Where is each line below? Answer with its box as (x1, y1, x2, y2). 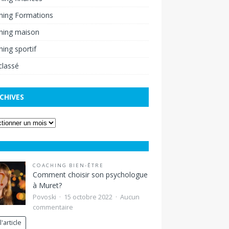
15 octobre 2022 (63, 192, 114, 201)
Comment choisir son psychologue (32, 169, 148, 179)
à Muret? (32, 180, 62, 190)
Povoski (32, 192, 56, 201)
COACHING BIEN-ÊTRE (32, 162, 104, 169)
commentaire (32, 202, 73, 212)
